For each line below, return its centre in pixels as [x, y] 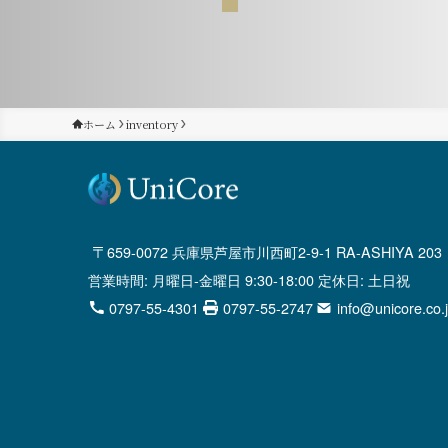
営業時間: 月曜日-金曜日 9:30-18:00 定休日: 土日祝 [249, 279]
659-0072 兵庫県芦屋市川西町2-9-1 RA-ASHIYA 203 [275, 251]
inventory [152, 123]
